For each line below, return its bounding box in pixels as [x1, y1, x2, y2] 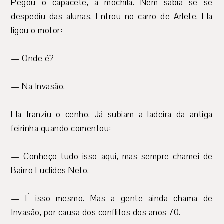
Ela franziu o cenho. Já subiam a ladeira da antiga [11, 109, 213, 121]
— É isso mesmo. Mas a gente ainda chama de [11, 193, 213, 205]
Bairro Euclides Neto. [11, 165, 89, 177]
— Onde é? [11, 53, 54, 65]
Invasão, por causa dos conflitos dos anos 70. [11, 207, 181, 219]
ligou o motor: [11, 25, 63, 37]
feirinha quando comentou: [11, 123, 111, 135]
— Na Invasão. [11, 81, 65, 93]
